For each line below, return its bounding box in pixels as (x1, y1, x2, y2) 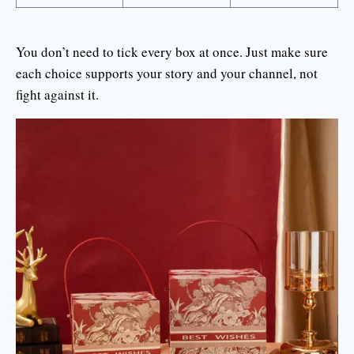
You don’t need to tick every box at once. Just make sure (16, 43, 328, 61)
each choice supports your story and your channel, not (16, 64, 318, 82)
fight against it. (16, 85, 99, 104)
